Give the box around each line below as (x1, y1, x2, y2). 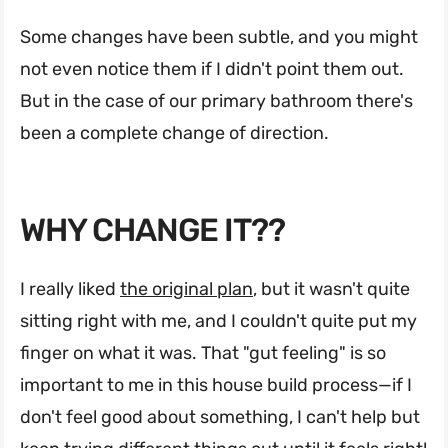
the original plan (120, 277, 253, 300)
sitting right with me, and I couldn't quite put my (20, 309, 417, 332)
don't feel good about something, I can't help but (20, 405, 420, 428)
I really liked (20, 277, 120, 300)
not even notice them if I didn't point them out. (20, 57, 404, 80)
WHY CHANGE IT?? (20, 210, 285, 249)
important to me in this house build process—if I (20, 373, 412, 396)
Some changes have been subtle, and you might (20, 25, 418, 48)
